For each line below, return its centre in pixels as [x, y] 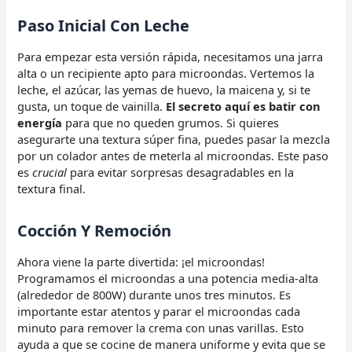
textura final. [52, 188]
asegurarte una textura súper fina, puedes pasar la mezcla [174, 139]
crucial [50, 172]
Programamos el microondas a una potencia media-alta [168, 278]
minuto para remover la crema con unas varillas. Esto [161, 327]
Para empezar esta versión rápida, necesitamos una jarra [170, 56]
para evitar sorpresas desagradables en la [181, 172]
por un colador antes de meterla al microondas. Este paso [173, 155]
